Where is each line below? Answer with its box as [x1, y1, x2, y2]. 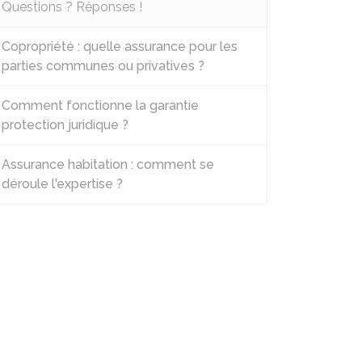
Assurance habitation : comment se [2, 157, 214, 172]
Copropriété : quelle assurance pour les [2, 39, 238, 54]
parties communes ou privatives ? [2, 58, 204, 74]
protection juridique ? [2, 117, 128, 133]
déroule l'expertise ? [2, 176, 123, 192]
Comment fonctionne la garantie [2, 98, 199, 113]
